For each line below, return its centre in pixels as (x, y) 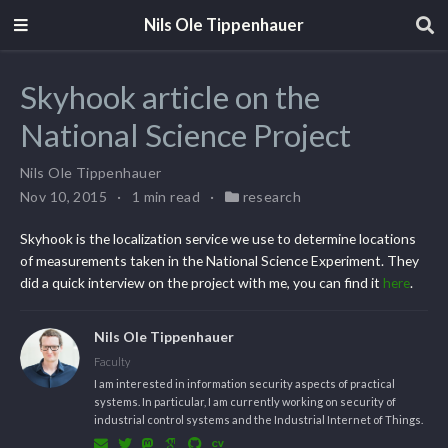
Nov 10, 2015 (65, 196)
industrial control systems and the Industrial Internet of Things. (258, 419)
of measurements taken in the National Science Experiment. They (219, 260)
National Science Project (185, 134)
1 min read (167, 196)
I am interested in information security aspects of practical (244, 383)
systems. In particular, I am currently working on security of (244, 401)
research (272, 196)
